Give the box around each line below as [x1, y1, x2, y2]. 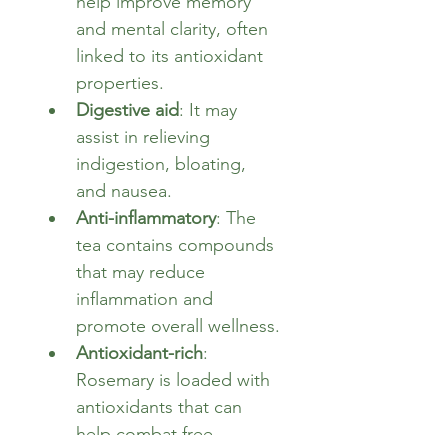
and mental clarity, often [76, 17, 273, 40]
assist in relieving [76, 125, 215, 148]
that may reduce [76, 260, 210, 283]
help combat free [76, 422, 218, 445]
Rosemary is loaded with [76, 368, 275, 391]
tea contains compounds [76, 233, 279, 256]
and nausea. [76, 179, 172, 202]
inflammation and [76, 287, 218, 310]
